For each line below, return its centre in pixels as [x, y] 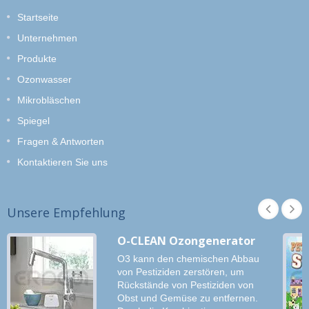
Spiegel [33, 120]
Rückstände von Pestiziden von [186, 285]
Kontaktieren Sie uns [62, 162]
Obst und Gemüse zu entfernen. [188, 298]
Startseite [38, 17]
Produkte [37, 58]
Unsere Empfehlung [66, 212]
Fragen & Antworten [61, 141]
